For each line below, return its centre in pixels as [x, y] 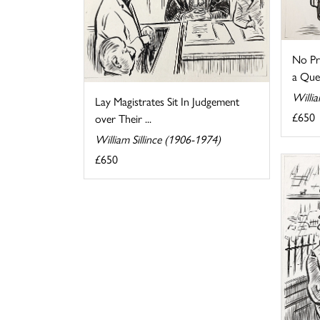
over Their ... [123, 118]
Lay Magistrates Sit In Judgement [167, 101]
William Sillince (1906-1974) [158, 139]
